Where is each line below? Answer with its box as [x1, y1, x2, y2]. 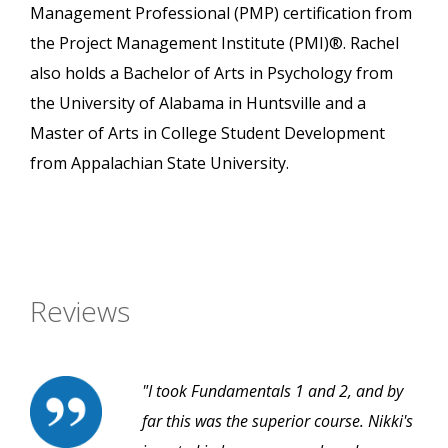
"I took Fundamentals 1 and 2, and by [142, 380, 403, 403]
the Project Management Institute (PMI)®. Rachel [30, 32, 399, 55]
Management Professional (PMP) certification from [30, 2, 412, 25]
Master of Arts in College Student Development [30, 122, 385, 145]
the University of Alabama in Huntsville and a [30, 92, 366, 115]
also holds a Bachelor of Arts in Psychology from [30, 62, 393, 85]
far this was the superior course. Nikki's [142, 410, 413, 433]
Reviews [30, 292, 130, 331]
